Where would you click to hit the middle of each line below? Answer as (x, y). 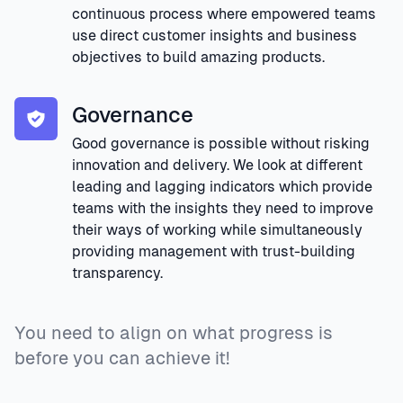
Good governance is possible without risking (221, 143)
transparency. (117, 273)
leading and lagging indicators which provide (222, 187)
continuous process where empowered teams (224, 14)
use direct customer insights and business (215, 36)
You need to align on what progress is (174, 333)
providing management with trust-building (214, 251)
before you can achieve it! (122, 358)
